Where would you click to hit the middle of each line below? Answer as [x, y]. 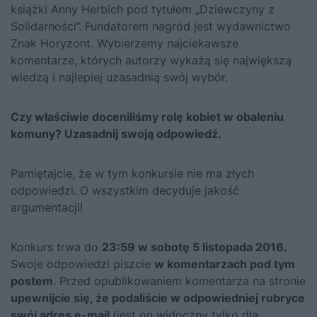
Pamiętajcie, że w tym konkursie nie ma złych [132, 173]
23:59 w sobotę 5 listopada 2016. [194, 247]
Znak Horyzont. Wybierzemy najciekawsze [125, 43]
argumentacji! [47, 207]
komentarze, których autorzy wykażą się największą [151, 60]
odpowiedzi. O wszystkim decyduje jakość [125, 190]
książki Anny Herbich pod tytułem [103, 9]
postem [32, 281]
